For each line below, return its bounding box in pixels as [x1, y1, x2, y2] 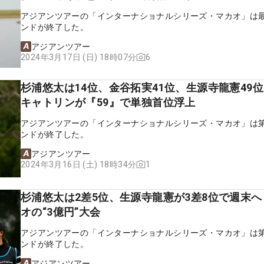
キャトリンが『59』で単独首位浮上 [21, 95, 207, 108]
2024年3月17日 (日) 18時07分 [21, 52, 137, 62]
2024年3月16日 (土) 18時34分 [21, 160, 137, 170]
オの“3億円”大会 [21, 205, 101, 218]
